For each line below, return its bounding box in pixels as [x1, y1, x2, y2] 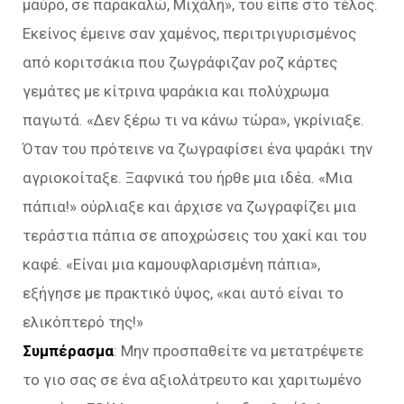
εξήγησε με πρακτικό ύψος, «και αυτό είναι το [23, 284, 344, 302]
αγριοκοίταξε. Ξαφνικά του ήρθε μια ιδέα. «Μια [23, 169, 353, 187]
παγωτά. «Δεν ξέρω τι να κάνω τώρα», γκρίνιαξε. [23, 111, 364, 129]
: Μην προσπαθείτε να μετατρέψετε [114, 342, 363, 360]
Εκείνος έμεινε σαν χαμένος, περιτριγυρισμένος [23, 24, 356, 42]
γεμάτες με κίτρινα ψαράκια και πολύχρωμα [23, 82, 329, 100]
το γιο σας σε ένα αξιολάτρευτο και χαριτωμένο [23, 371, 362, 389]
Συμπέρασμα [23, 342, 114, 360]
